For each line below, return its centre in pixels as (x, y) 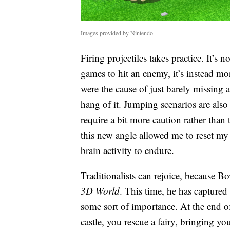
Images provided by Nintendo (117, 33)
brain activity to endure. (127, 150)
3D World (100, 190)
